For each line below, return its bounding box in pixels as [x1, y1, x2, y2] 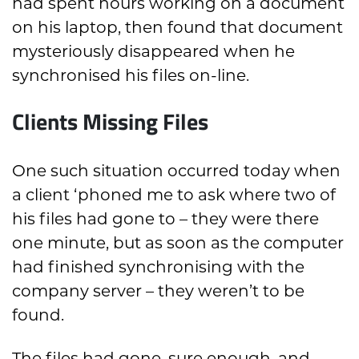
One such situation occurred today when [12, 163, 341, 180]
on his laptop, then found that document [12, 20, 343, 37]
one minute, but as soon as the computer [12, 236, 344, 252]
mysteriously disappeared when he [12, 44, 295, 61]
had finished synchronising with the [12, 260, 305, 276]
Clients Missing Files [12, 104, 208, 137]
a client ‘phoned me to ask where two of [12, 188, 336, 204]
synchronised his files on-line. [12, 68, 249, 85]
